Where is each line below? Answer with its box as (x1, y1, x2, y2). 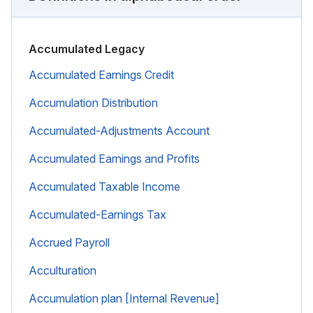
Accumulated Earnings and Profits (29, 151, 200, 166)
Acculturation (29, 263, 96, 277)
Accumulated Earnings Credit (29, 67, 174, 82)
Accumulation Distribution (29, 95, 158, 110)
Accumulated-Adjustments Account (29, 123, 210, 138)
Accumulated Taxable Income (29, 179, 180, 194)
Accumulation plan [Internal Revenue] (29, 291, 219, 305)
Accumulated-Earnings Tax (29, 207, 166, 221)
